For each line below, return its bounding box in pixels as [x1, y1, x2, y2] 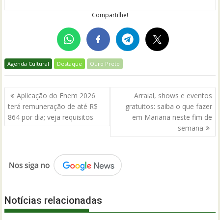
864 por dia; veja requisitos [8, 112, 96, 122]
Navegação [4, 85, 64, 100]
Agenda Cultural [7, 60, 50, 68]
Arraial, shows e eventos [134, 90, 212, 100]
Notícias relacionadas [4, 194, 103, 206]
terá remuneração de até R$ [8, 101, 98, 111]
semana [177, 123, 203, 133]
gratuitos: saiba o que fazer [125, 101, 212, 111]
